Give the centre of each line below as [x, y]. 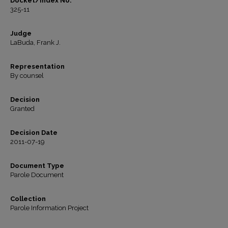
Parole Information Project [49, 208]
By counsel [27, 76]
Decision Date [34, 133]
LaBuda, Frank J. [35, 42]
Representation [37, 66]
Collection [28, 199]
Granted [22, 109]
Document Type [37, 166]
